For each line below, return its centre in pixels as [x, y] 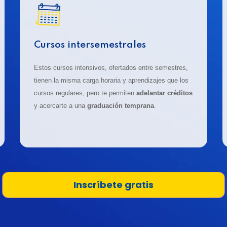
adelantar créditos [165, 93]
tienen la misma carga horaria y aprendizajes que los [111, 81]
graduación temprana [121, 106]
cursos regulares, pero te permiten [85, 93]
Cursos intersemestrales [90, 45]
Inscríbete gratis [113, 185]
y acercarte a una [61, 106]
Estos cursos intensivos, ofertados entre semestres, [111, 68]
